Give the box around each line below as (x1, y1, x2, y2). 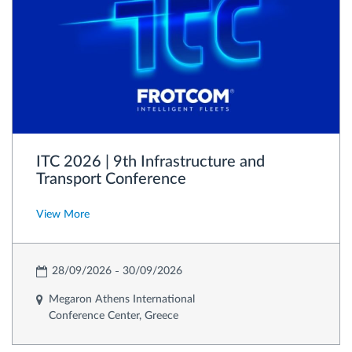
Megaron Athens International (48, 294, 195, 306)
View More (36, 209, 90, 221)
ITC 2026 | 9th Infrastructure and (36, 154, 265, 170)
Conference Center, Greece (48, 310, 178, 322)
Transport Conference (36, 171, 186, 188)
